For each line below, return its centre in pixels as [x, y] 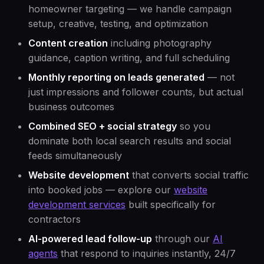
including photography [160, 43]
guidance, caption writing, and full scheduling [129, 58]
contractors [55, 220]
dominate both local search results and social [130, 141]
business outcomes [71, 107]
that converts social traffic [189, 175]
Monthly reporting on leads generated [116, 77]
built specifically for [171, 205]
